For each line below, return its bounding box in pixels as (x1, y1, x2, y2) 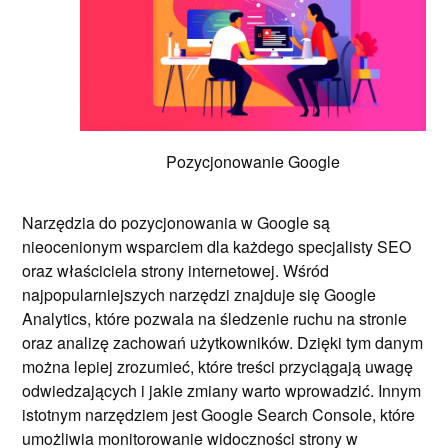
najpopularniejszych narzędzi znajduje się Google (22, 282, 377, 306)
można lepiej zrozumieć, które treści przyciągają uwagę (22, 354, 414, 378)
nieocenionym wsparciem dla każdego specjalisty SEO (22, 234, 412, 258)
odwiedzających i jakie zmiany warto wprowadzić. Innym (22, 378, 422, 402)
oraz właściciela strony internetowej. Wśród (22, 258, 330, 282)
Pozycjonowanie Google (165, 149, 340, 173)
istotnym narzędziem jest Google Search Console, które (22, 402, 416, 426)
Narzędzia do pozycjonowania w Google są (22, 210, 331, 234)
